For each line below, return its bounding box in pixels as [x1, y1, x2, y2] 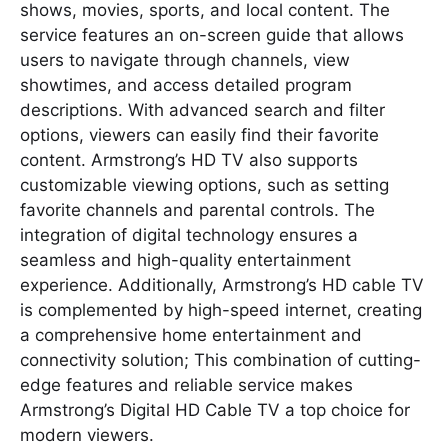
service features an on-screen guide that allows [20, 24, 404, 45]
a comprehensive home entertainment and [20, 324, 362, 345]
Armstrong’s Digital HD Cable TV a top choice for [20, 399, 410, 420]
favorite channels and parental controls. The [20, 199, 375, 220]
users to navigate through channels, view [20, 49, 350, 70]
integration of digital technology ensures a [20, 224, 358, 245]
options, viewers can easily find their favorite [20, 124, 379, 145]
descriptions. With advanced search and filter [20, 99, 385, 120]
